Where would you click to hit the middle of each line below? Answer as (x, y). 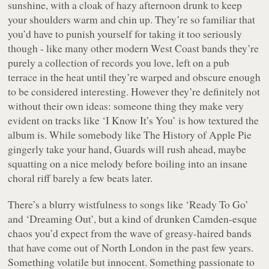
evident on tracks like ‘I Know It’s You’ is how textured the (134, 120)
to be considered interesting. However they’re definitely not (134, 91)
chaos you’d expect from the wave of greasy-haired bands (130, 233)
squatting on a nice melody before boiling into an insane (128, 163)
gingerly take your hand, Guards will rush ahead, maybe (127, 149)
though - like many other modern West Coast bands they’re (134, 48)
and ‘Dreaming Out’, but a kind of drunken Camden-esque (133, 218)
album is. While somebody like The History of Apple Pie (130, 134)
